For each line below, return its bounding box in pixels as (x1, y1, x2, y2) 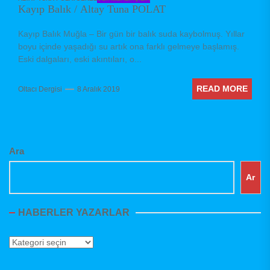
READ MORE (196, 84, 248, 94)
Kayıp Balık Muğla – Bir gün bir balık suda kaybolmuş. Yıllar (18, 29, 245, 39)
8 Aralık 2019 (77, 84, 120, 93)
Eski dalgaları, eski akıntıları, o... (18, 54, 142, 64)
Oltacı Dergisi (18, 84, 62, 93)
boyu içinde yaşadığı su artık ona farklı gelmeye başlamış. (18, 42, 239, 52)
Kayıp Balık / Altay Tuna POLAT (18, 3, 166, 16)
